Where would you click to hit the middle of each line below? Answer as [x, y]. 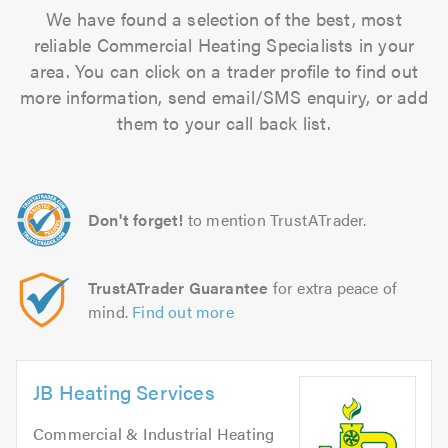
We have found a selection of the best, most [224, 18]
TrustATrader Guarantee [178, 287]
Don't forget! [136, 219]
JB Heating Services [124, 391]
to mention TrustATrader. [277, 219]
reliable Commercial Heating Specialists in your [224, 44]
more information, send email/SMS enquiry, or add [224, 96]
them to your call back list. [224, 122]
